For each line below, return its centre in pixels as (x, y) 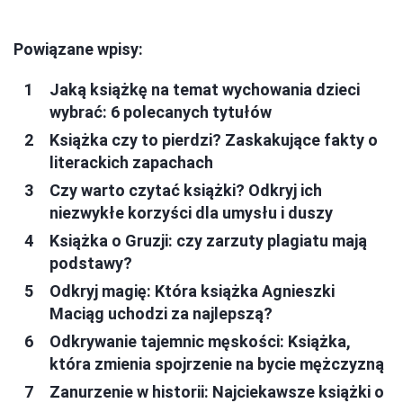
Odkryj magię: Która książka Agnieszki (192, 291)
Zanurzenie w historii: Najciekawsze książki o (217, 391)
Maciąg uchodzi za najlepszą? (161, 313)
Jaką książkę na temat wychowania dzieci (205, 89)
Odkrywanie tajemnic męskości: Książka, (200, 341)
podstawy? (91, 263)
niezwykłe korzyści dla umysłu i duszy (191, 212)
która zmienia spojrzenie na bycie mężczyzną (217, 363)
